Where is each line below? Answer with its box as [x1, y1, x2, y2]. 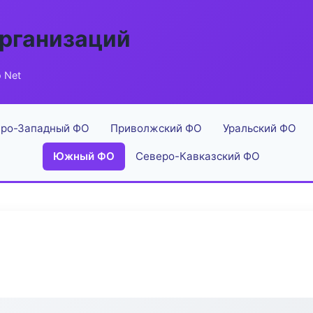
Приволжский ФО [110, 122, 202, 135]
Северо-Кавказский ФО [136, 150, 260, 163]
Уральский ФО [223, 122, 296, 135]
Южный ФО [53, 150, 115, 163]
